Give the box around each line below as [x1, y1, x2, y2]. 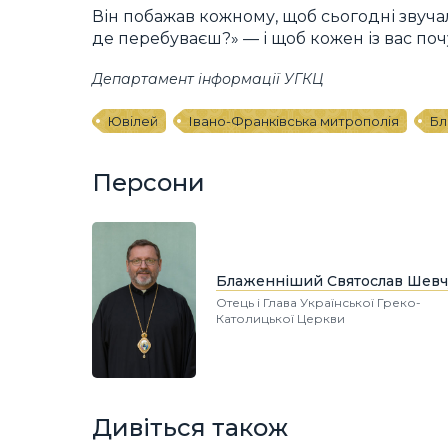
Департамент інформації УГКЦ [92, 69, 324, 88]
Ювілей [108, 112, 158, 129]
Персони [92, 168, 205, 198]
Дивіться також [92, 413, 288, 443]
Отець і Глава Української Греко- [216, 294, 421, 310]
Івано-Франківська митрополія [189, 112, 399, 129]
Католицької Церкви [216, 310, 345, 326]
